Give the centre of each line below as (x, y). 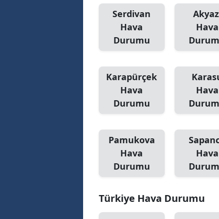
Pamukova (131, 140)
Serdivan (132, 14)
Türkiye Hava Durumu (152, 198)
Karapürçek (132, 77)
